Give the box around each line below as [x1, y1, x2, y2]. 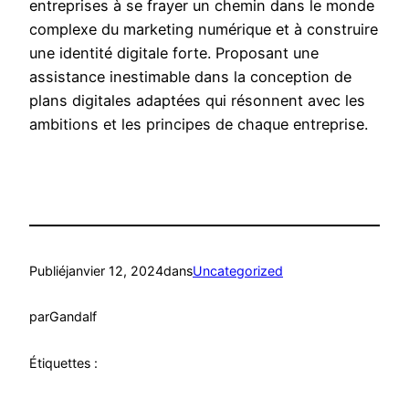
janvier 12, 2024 [66, 262, 163, 278]
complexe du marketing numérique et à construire [29, 20, 378, 39]
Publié [29, 262, 66, 278]
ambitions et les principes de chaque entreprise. [29, 115, 368, 134]
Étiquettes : [29, 354, 98, 371]
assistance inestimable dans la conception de [29, 68, 351, 87]
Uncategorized [193, 262, 283, 278]
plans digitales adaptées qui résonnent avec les [29, 91, 365, 110]
